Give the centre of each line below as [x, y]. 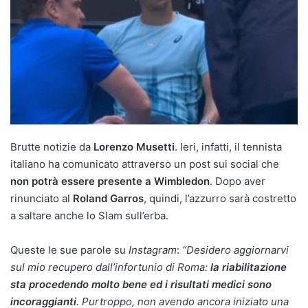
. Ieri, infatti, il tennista [228, 146]
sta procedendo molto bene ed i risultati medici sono [141, 284]
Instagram [153, 250]
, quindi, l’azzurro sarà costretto [220, 198]
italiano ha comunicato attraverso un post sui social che [145, 164]
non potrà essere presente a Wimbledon [110, 181]
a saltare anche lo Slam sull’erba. [89, 215]
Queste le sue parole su [69, 250]
